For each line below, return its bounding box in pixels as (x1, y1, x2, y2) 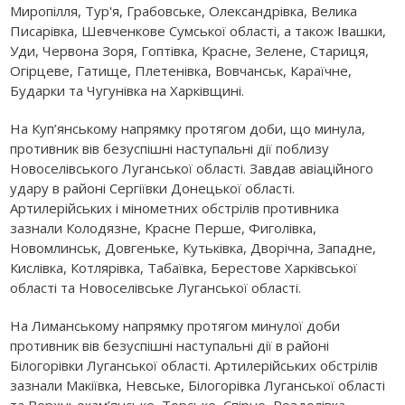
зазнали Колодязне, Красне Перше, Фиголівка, (10, 218, 317, 237)
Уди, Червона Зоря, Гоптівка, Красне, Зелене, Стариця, (10, 41, 370, 60)
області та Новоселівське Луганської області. (10, 278, 302, 297)
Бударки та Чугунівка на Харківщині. (10, 80, 245, 99)
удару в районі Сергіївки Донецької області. (10, 178, 296, 197)
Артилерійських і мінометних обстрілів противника (10, 198, 340, 217)
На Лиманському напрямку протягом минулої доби (10, 316, 341, 334)
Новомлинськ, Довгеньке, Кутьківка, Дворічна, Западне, (10, 238, 377, 257)
